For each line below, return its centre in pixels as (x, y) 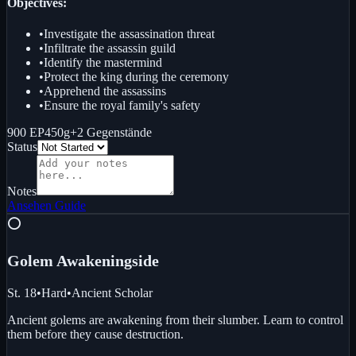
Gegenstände (119, 132)
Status (22, 146)
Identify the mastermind (103, 62)
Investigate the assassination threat (129, 33)
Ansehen (29, 205)
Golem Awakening (70, 260)
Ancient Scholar (112, 292)
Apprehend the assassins (105, 91)
